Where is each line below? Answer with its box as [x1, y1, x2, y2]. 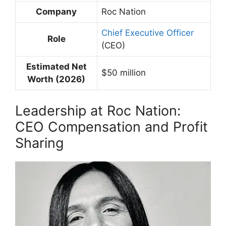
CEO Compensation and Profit [15, 119, 208, 136]
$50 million [101, 67, 146, 78]
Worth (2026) [27, 74, 85, 84]
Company [36, 6, 77, 17]
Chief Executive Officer [101, 27, 194, 38]
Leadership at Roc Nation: [15, 102, 181, 120]
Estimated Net [26, 61, 87, 72]
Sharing [15, 135, 64, 152]
